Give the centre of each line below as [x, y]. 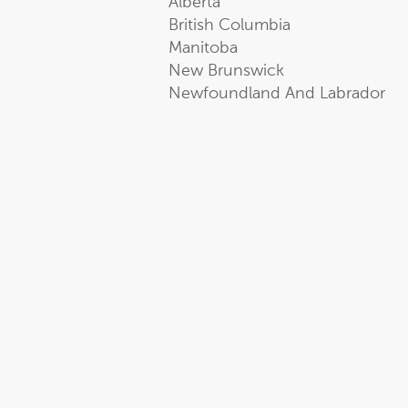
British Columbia [229, 25]
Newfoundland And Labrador [277, 94]
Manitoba [203, 48]
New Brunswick [226, 71]
